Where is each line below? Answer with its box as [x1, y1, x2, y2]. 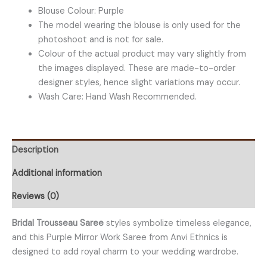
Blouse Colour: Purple [38, 5, 124, 17]
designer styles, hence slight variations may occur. [38, 76, 240, 88]
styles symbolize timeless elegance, [104, 218, 252, 229]
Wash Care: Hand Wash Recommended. [38, 91, 197, 103]
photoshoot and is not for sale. [38, 33, 163, 45]
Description [12, 144, 58, 156]
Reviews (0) [12, 190, 59, 202]
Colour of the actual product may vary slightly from [38, 48, 246, 60]
